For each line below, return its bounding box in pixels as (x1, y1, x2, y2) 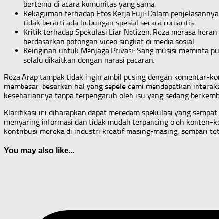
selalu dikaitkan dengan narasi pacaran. (23, 55, 154, 65)
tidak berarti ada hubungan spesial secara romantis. (23, 18, 195, 27)
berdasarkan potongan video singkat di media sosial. (23, 36, 196, 46)
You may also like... (4, 146, 74, 155)
